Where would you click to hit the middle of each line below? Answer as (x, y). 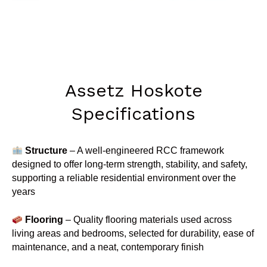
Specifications (133, 113)
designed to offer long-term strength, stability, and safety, (130, 164)
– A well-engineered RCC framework (145, 150)
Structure (46, 150)
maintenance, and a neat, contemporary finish (108, 247)
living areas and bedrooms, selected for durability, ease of (133, 234)
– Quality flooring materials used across (147, 220)
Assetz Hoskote (133, 90)
